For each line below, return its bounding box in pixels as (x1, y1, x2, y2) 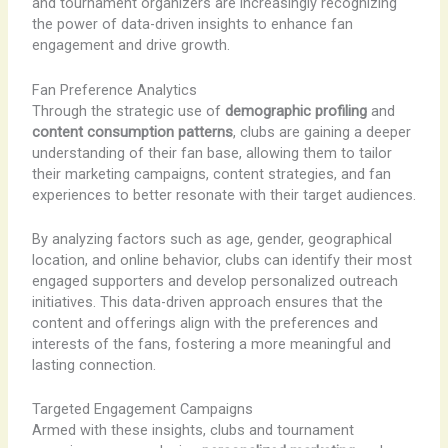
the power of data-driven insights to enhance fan (31, 15, 353, 34)
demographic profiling (224, 101, 367, 120)
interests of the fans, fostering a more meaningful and (31, 335, 391, 354)
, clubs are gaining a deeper (232, 122, 411, 141)
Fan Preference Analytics (31, 80, 197, 99)
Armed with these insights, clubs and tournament (31, 421, 354, 440)
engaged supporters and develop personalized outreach (31, 272, 398, 291)
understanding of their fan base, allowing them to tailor (31, 143, 392, 162)
